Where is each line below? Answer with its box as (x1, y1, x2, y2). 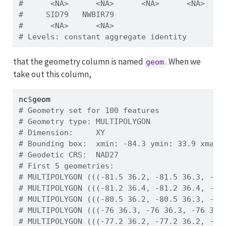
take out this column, (13, 69, 91, 80)
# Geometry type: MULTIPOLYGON (18, 117, 150, 127)
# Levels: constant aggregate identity (18, 32, 187, 42)
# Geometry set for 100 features (18, 106, 164, 116)
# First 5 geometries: (18, 161, 114, 171)
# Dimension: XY (18, 128, 105, 138)
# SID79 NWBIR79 (18, 10, 119, 20)
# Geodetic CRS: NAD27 (18, 150, 119, 160)
